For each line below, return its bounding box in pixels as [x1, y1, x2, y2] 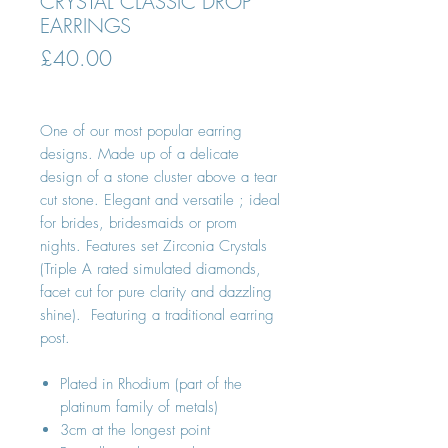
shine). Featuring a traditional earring [40, 305, 274, 325]
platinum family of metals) [60, 397, 218, 417]
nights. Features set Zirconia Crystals [40, 236, 267, 256]
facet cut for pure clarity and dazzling [40, 282, 272, 302]
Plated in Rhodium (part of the [60, 374, 242, 394]
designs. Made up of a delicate [40, 144, 239, 164]
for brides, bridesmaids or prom [40, 213, 237, 233]
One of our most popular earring [40, 121, 242, 141]
